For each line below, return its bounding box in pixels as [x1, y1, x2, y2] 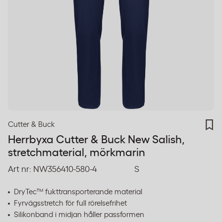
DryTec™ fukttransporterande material [14, 188, 142, 196]
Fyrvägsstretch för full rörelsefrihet [14, 200, 127, 207]
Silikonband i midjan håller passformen [14, 211, 144, 219]
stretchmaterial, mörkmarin [8, 147, 145, 158]
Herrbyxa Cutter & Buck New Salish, [8, 134, 185, 145]
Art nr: [8, 165, 31, 173]
